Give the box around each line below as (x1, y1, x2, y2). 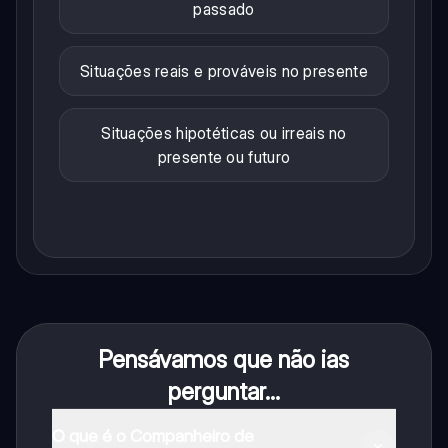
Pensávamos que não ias (98, 344, 350, 374)
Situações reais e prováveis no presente (80, 60, 368, 81)
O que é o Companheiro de (51, 425, 254, 446)
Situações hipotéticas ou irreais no (101, 122, 347, 143)
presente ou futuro (157, 146, 291, 167)
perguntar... (167, 376, 280, 406)
